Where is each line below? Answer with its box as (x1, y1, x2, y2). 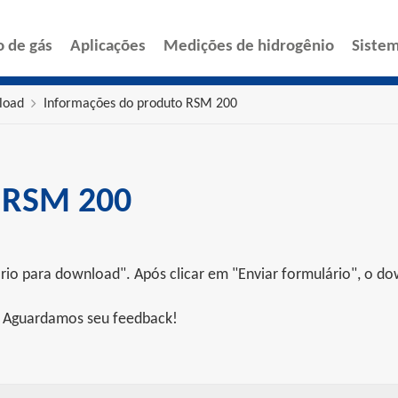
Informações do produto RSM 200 (44, 97, 237, 111)
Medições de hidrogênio (163, 38, 334, 55)
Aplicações (70, 38, 146, 55)
